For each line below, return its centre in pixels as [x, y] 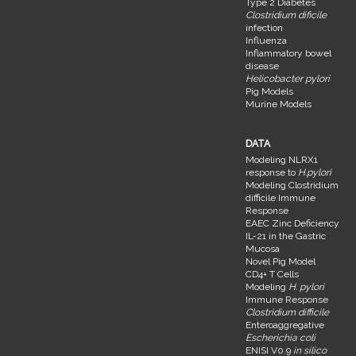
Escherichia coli [281, 337]
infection [264, 27]
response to [272, 172]
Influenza [266, 40]
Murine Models [279, 104]
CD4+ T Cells [272, 274]
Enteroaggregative [285, 325]
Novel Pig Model [281, 261]
